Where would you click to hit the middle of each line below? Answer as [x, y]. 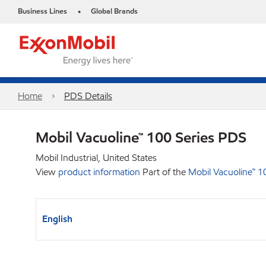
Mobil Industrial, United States [96, 158]
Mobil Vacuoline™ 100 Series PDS [141, 137]
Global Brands [114, 11]
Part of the [164, 172]
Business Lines [42, 11]
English [57, 219]
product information [99, 172]
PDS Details [88, 96]
